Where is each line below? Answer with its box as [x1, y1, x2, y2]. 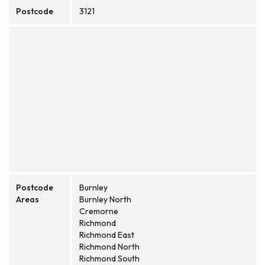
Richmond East [79, 230, 134, 240]
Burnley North [79, 194, 131, 205]
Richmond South [79, 253, 140, 264]
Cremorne [79, 206, 118, 216]
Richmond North [79, 241, 140, 252]
